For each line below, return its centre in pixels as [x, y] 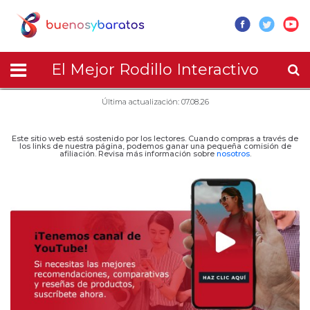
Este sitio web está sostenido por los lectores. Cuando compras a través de [155, 138]
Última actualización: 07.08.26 [155, 102]
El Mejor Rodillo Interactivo [155, 70]
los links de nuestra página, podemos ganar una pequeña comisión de [155, 146]
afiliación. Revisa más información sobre [138, 154]
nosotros [233, 154]
